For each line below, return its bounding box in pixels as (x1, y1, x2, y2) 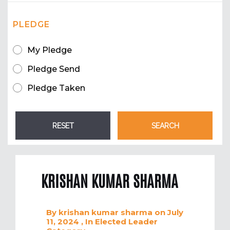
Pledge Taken (27, 83, 85, 93)
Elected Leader (95, 217, 158, 227)
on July (155, 207, 183, 218)
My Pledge (27, 45, 72, 55)
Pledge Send (27, 64, 80, 74)
